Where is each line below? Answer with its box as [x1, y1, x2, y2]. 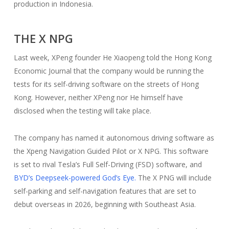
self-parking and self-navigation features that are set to [13, 186, 196, 196]
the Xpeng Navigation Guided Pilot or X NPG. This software [13, 146, 209, 156]
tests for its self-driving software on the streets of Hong [13, 79, 199, 89]
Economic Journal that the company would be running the [13, 66, 204, 76]
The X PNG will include [135, 173, 212, 182]
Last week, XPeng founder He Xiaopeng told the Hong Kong [13, 53, 212, 62]
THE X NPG [13, 31, 73, 46]
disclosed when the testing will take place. [13, 106, 151, 116]
